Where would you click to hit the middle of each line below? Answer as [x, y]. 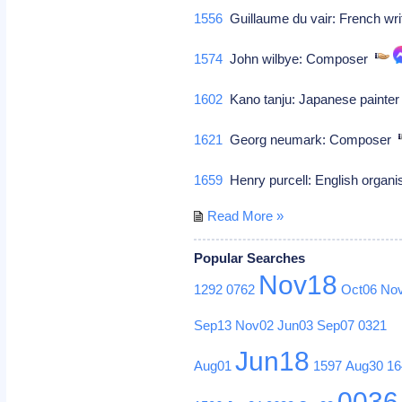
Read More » [246, 215]
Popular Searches [250, 258]
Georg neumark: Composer [311, 139]
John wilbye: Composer [299, 58]
